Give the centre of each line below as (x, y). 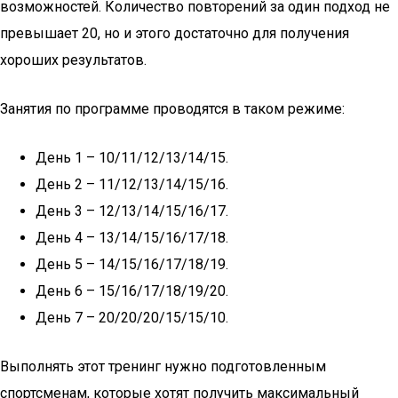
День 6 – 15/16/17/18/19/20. (132, 291)
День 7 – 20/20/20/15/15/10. (132, 318)
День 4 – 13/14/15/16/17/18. (132, 238)
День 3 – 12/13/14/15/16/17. (132, 211)
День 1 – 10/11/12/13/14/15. (132, 158)
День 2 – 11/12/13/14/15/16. (132, 184)
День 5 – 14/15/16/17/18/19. (132, 264)
